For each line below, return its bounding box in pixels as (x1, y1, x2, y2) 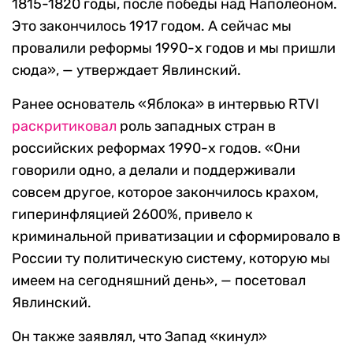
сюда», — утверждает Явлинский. (12, 61, 241, 80)
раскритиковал (12, 117, 117, 136)
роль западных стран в (117, 117, 276, 136)
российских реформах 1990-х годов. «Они (12, 139, 300, 158)
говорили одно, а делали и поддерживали (12, 162, 295, 180)
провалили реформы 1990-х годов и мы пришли (12, 39, 336, 58)
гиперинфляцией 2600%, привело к (12, 206, 253, 224)
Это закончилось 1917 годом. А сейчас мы (12, 17, 292, 35)
